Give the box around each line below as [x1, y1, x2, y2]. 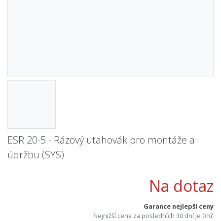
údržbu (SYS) [7, 148, 64, 162]
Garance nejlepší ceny [144, 202, 214, 211]
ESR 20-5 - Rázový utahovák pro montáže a [7, 133, 195, 147]
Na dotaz [149, 175, 214, 197]
